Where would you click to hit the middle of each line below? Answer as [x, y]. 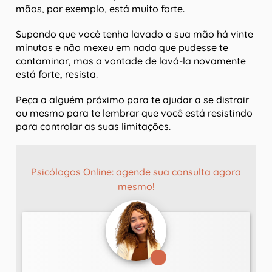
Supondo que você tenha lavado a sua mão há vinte [134, 34]
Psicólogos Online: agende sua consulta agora [136, 172]
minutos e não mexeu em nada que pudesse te [122, 48]
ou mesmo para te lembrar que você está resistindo [134, 113]
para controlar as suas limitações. [93, 127]
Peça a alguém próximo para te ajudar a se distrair [132, 100]
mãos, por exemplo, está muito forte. [100, 9]
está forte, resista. [57, 74]
